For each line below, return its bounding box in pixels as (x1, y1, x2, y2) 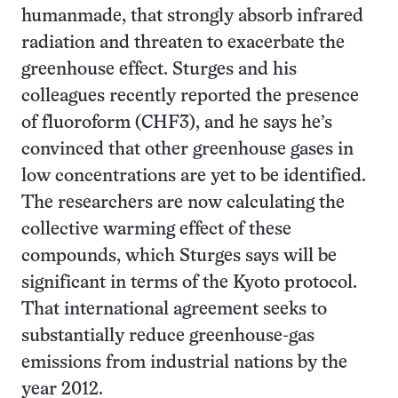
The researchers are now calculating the (21, 195, 345, 211)
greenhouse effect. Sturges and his (21, 61, 297, 78)
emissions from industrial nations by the (21, 354, 347, 371)
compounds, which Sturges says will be (21, 248, 337, 265)
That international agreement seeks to (21, 301, 327, 318)
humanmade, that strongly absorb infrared (21, 8, 363, 25)
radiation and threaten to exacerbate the (21, 35, 345, 52)
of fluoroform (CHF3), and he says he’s (21, 115, 332, 131)
